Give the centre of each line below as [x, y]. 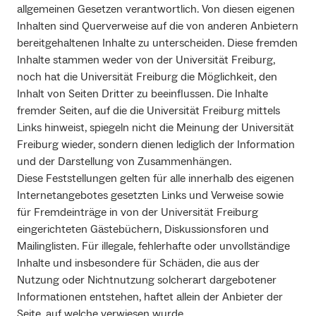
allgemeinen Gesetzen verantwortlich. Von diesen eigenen [156, 10]
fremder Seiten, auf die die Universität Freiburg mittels [148, 111]
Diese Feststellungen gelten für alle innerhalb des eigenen [156, 179]
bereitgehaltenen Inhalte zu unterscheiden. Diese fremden [157, 43]
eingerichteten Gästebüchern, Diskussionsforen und [143, 230]
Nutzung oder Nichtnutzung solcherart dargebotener [147, 280]
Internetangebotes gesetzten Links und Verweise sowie [150, 196]
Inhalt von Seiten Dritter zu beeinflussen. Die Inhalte [142, 94]
